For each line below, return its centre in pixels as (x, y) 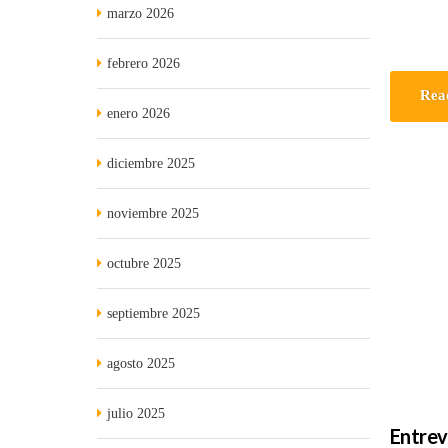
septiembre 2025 (153, 313)
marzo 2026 (140, 13)
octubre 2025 (144, 263)
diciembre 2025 (151, 163)
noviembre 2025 (153, 213)
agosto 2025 (141, 363)
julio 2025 (136, 413)
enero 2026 (138, 113)
